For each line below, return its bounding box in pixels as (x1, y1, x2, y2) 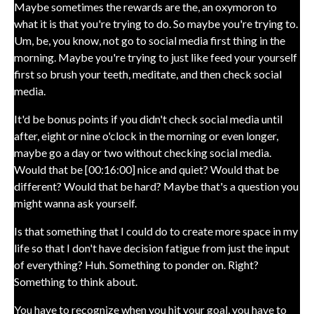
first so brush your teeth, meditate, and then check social (14, 67, 282, 81)
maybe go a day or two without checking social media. (14, 146, 271, 159)
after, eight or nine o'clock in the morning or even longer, (14, 129, 278, 142)
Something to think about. (14, 275, 137, 288)
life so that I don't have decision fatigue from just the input (14, 241, 289, 254)
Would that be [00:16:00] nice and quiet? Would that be (14, 163, 279, 176)
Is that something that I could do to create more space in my (14, 224, 298, 238)
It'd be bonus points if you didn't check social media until (14, 112, 282, 125)
